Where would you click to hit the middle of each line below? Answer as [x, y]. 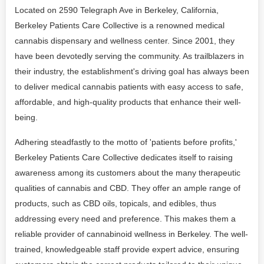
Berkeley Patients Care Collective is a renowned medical [120, 25]
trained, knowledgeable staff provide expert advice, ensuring [127, 249]
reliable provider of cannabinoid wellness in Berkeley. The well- [131, 234]
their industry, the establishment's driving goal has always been [132, 71]
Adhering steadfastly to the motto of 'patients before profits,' [126, 142]
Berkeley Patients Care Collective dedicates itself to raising [124, 157]
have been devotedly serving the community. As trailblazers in [129, 56]
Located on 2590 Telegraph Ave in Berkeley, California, [117, 10]
